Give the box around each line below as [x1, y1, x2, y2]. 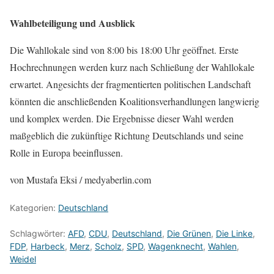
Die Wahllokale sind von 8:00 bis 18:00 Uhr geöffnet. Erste [10, 43, 239, 57]
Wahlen [208, 241, 237, 252]
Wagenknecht [148, 241, 203, 252]
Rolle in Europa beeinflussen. [10, 146, 123, 160]
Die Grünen [167, 228, 211, 239]
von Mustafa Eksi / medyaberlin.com [10, 173, 151, 187]
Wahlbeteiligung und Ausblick [10, 16, 135, 31]
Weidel [10, 254, 36, 265]
